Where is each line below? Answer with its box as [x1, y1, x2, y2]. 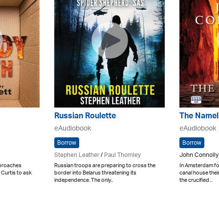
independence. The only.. [54, 174, 113, 186]
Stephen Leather [54, 149, 99, 162]
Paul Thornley [104, 149, 141, 162]
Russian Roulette [54, 109, 116, 125]
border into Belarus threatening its [54, 167, 136, 179]
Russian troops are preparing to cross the [54, 159, 155, 172]
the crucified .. [179, 174, 212, 186]
